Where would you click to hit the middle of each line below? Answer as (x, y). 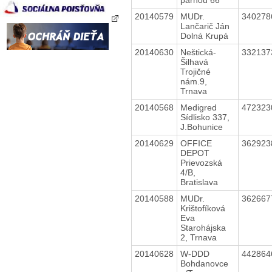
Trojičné (195, 71)
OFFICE (196, 143)
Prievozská (201, 162)
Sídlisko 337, (205, 117)
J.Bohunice (201, 127)
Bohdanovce (204, 263)
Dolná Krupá (204, 36)
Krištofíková (202, 208)
